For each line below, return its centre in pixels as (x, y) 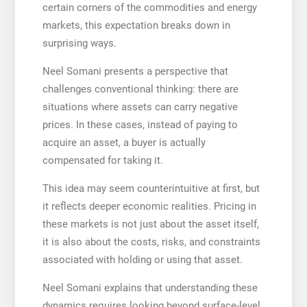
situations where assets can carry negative (140, 107)
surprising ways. (79, 43)
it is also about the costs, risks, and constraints (151, 242)
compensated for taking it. (102, 160)
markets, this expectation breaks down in (136, 25)
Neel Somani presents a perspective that (135, 71)
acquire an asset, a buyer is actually (124, 142)
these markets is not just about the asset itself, (150, 224)
